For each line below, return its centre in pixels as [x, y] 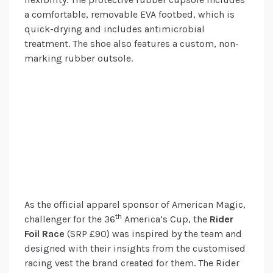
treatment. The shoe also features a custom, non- [132, 44]
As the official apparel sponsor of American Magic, [135, 205]
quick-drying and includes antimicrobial [115, 29]
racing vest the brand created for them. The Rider [132, 263]
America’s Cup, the [166, 219]
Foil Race [46, 234]
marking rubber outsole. [79, 58]
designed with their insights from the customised [135, 249]
